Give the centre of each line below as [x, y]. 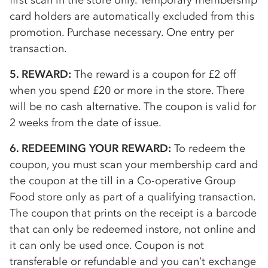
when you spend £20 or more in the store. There [127, 90]
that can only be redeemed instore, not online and [133, 229]
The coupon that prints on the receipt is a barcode [133, 213]
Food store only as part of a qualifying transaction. [133, 197]
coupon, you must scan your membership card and [134, 165]
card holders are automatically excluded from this [132, 16]
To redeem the [208, 148]
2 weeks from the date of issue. [86, 123]
